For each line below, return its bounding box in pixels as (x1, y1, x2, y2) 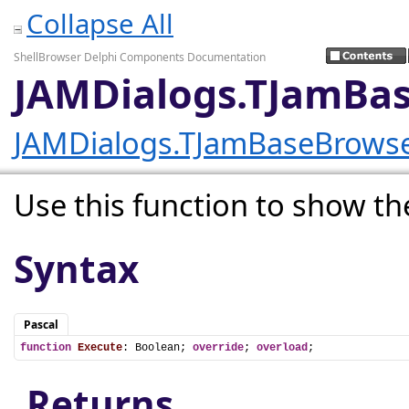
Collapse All (26, 5, 173, 42)
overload (257, 341, 308, 354)
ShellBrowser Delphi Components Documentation (14, 49, 266, 65)
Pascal (24, 317, 58, 332)
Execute (78, 341, 122, 354)
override (193, 341, 244, 354)
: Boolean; (122, 341, 193, 354)
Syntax (14, 244, 139, 294)
